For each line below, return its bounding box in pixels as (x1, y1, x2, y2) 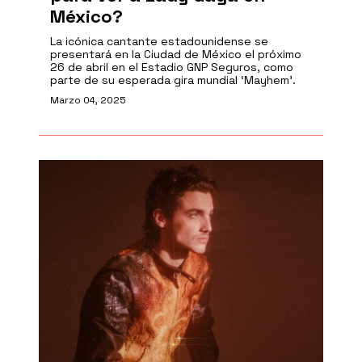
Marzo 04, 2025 (50, 94, 126, 107)
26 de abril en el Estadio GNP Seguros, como (50, 60, 293, 74)
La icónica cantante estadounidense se (50, 34, 268, 48)
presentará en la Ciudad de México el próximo (50, 47, 301, 61)
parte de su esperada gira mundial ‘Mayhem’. (50, 73, 296, 87)
